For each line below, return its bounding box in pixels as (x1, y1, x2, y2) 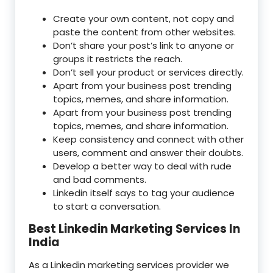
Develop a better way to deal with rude (53, 160, 232, 172)
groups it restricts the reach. (53, 52, 182, 65)
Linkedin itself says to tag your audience (53, 186, 235, 199)
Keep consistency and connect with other (53, 133, 244, 146)
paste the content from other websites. (53, 26, 236, 38)
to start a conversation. (53, 200, 161, 213)
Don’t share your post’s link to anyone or (53, 39, 234, 52)
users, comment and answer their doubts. (53, 146, 243, 159)
